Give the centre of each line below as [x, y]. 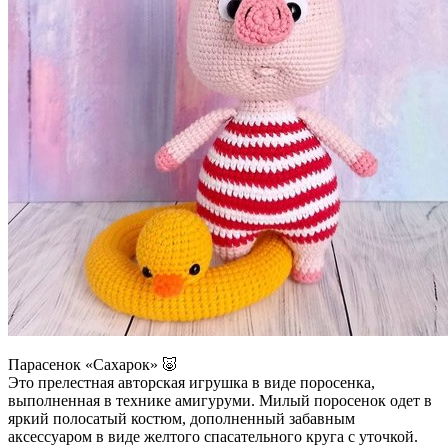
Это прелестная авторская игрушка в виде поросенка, [191, 382]
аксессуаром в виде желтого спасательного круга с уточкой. [213, 436]
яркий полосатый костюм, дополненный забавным [181, 418]
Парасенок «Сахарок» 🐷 [93, 364]
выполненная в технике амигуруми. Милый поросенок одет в [220, 400]
